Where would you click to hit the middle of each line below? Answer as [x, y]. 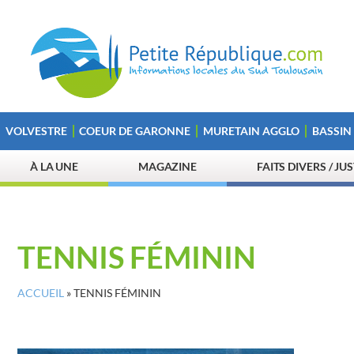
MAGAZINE [168, 166]
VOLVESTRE [36, 131]
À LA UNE [54, 166]
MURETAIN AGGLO [251, 131]
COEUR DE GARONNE [135, 131]
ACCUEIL [41, 293]
